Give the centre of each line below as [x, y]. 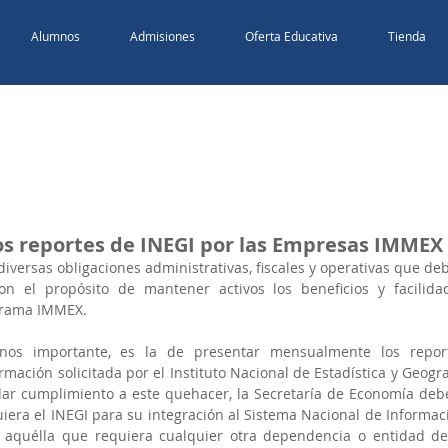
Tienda [406, 36]
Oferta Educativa [291, 36]
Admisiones [162, 36]
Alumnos [55, 36]
